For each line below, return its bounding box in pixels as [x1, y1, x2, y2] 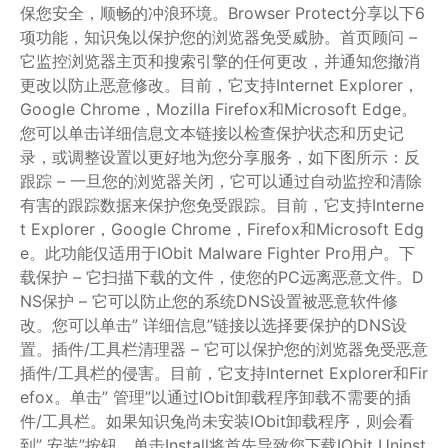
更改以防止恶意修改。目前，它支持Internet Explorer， [20, 74, 419, 95]
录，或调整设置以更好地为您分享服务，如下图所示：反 [20, 146, 420, 167]
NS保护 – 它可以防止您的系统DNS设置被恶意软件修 [20, 290, 398, 311]
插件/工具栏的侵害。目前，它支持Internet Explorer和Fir [20, 362, 428, 383]
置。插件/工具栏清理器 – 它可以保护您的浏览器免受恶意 [20, 338, 428, 359]
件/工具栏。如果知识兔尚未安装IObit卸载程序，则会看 [20, 410, 414, 431]
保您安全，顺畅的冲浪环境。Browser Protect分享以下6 [20, 2, 425, 23]
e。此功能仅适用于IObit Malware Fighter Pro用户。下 [20, 242, 415, 263]
